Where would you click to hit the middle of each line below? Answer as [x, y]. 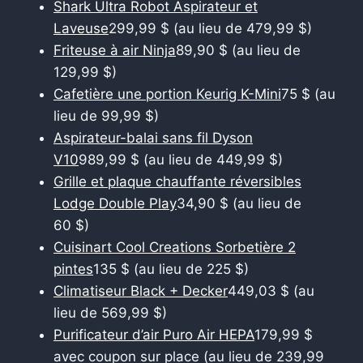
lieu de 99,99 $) [106, 115]
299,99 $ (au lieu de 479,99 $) [210, 28]
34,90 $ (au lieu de [239, 203]
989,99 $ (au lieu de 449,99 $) [181, 159]
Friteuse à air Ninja [115, 50]
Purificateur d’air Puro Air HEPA [154, 334]
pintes [73, 269]
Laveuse [81, 28]
